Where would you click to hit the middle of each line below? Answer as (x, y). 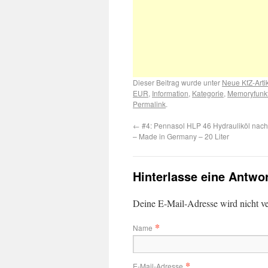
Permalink (149, 104)
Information (170, 93)
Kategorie (208, 93)
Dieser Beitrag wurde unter (177, 82)
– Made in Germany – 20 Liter (181, 136)
